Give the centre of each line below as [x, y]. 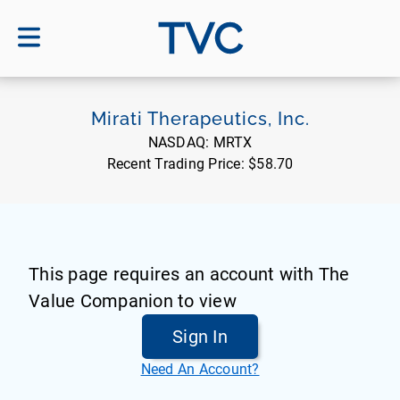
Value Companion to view [133, 301]
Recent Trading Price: [177, 164]
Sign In [200, 337]
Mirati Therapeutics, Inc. [200, 119]
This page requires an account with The [189, 274]
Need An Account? [200, 369]
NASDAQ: [180, 142]
